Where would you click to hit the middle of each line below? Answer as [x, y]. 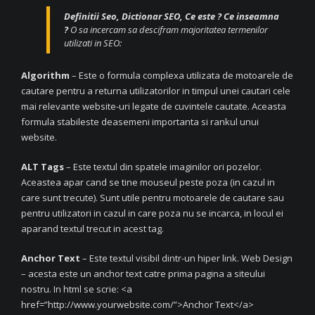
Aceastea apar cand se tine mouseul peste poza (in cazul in [148, 182]
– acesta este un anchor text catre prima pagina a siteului [143, 273]
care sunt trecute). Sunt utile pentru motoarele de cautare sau [153, 197]
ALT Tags [43, 166]
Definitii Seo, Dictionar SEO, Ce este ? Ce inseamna [172, 16]
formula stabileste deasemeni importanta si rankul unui [140, 121]
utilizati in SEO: [93, 43]
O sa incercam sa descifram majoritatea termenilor [168, 29]
